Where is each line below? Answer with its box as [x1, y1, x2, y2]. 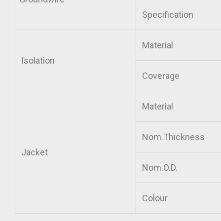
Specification [140, 9, 193, 20]
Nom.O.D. [140, 162, 178, 173]
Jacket [19, 147, 48, 157]
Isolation [19, 55, 55, 66]
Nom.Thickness [140, 132, 205, 142]
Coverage [140, 71, 180, 81]
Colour [140, 193, 168, 203]
